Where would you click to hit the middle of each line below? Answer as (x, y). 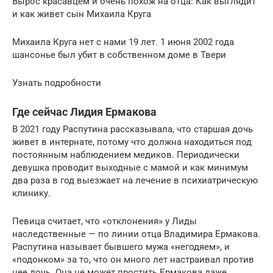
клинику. (31, 193)
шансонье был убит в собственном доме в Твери (119, 55)
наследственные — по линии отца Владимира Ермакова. (136, 234)
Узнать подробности (57, 83)
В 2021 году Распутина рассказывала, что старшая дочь (133, 129)
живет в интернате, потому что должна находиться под (132, 142)
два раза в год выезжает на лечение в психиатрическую (135, 180)
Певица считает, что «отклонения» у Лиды (105, 221)
